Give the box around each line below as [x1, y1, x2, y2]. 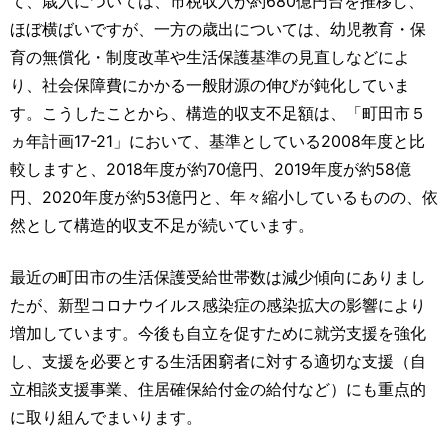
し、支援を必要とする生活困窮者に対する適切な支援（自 [10, 351, 426, 372]
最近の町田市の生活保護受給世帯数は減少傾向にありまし [10, 267, 426, 288]
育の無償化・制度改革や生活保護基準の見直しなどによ [10, 47, 410, 68]
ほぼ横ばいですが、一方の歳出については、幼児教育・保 [10, 19, 426, 40]
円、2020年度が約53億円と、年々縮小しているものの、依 [10, 187, 438, 208]
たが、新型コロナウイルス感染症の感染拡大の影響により [10, 295, 426, 316]
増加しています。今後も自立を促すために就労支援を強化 [10, 323, 426, 344]
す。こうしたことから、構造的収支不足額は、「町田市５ [10, 103, 426, 124]
